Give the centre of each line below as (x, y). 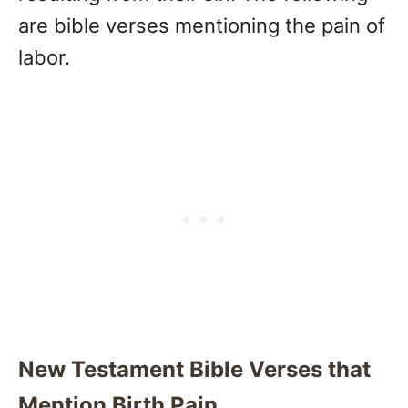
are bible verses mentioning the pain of (202, 26)
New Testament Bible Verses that (194, 370)
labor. (44, 58)
